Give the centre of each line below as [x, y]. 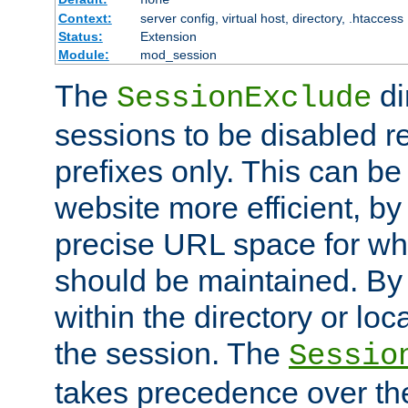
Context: [85, 18]
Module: [83, 54]
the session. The [172, 353]
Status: [80, 36]
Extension [168, 36]
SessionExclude [244, 98]
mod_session [178, 54]
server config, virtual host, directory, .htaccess [271, 18]
